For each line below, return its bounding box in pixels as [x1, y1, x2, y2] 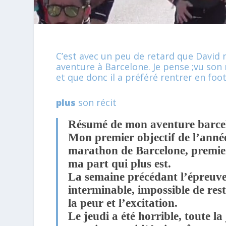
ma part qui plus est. [68, 157, 172, 170]
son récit [76, 96, 117, 108]
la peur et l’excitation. [68, 196, 181, 209]
